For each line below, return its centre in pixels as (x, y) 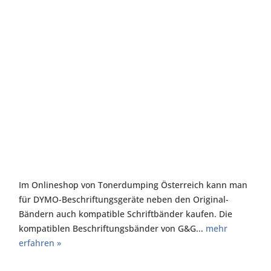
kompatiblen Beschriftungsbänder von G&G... (112, 228)
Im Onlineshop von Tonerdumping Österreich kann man (133, 185)
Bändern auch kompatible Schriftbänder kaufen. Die (126, 214)
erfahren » (40, 243)
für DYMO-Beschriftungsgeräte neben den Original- (124, 199)
